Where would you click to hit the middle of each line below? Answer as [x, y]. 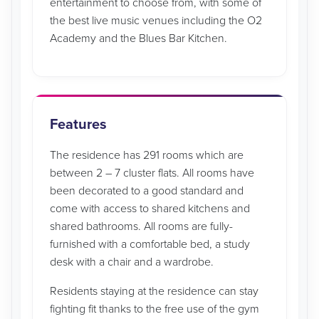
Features [78, 125]
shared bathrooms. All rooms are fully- [141, 226]
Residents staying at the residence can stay [154, 291]
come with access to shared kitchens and [150, 209]
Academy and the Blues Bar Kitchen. [138, 38]
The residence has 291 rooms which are [147, 155]
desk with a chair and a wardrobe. [132, 262]
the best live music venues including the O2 [156, 21]
